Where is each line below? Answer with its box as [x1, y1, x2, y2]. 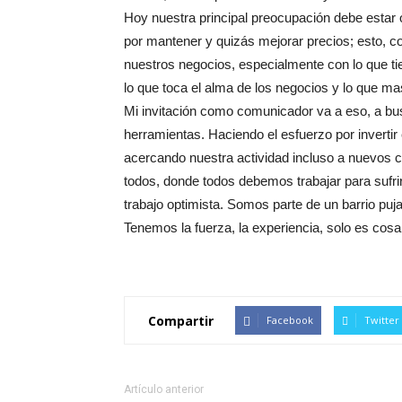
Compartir [148, 311, 214, 329]
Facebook [267, 313, 313, 327]
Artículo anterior [124, 383, 204, 396]
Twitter [364, 313, 399, 327]
